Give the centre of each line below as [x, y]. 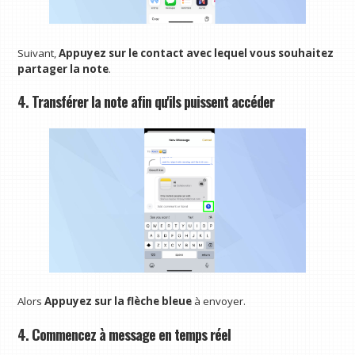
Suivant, [38, 53]
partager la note [63, 69]
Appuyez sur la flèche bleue [120, 302]
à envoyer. [220, 302]
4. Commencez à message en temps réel [124, 334]
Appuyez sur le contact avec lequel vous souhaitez [197, 53]
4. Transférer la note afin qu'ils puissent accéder [146, 101]
